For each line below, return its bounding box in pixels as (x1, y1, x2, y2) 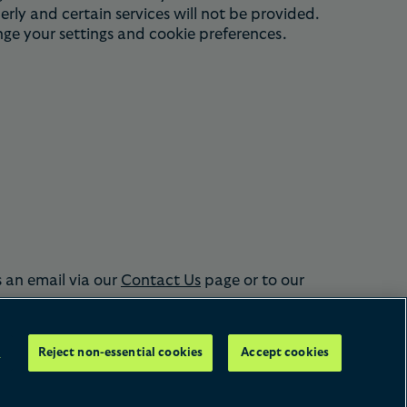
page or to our (201, 273, 304, 289)
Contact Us (121, 273, 201, 289)
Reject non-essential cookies (37, 346, 203, 359)
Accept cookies (241, 346, 330, 359)
